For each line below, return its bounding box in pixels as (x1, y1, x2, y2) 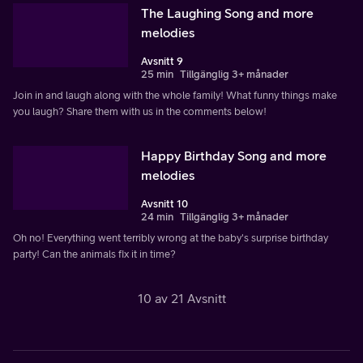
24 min (141, 210, 173, 223)
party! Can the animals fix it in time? (13, 247, 176, 260)
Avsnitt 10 (141, 197, 188, 210)
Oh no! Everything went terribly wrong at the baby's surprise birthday (13, 231, 328, 244)
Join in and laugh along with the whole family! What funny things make (13, 88, 337, 101)
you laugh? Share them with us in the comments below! (13, 105, 267, 117)
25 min (141, 67, 173, 80)
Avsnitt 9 (141, 54, 183, 67)
